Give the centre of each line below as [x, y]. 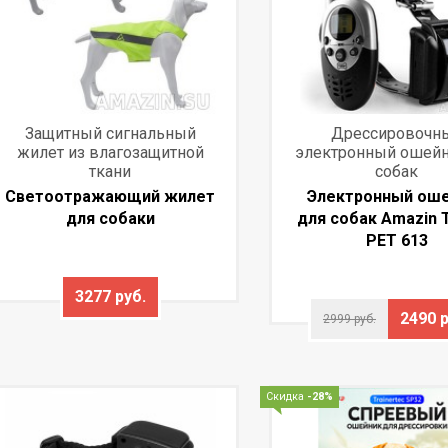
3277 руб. [110, 296]
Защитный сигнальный [110, 133]
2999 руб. [349, 318]
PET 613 [396, 240]
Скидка [286, 396]
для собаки [110, 218]
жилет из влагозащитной [110, 152]
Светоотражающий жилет [110, 196]
